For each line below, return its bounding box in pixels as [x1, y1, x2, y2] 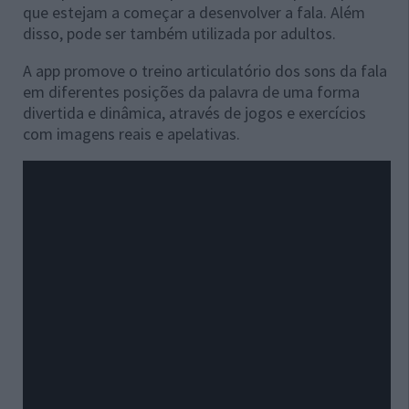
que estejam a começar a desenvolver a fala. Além [23, 2, 365, 24]
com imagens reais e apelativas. [23, 123, 240, 145]
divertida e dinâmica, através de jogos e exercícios [23, 102, 366, 124]
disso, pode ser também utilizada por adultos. [23, 23, 336, 45]
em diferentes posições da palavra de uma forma [23, 81, 360, 103]
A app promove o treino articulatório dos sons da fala [23, 60, 387, 82]
